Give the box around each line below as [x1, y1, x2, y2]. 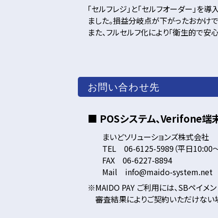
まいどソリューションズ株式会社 [102, 131, 209, 143]
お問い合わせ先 [88, 81, 160, 92]
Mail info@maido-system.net [102, 166, 213, 178]
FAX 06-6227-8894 [102, 154, 172, 166]
